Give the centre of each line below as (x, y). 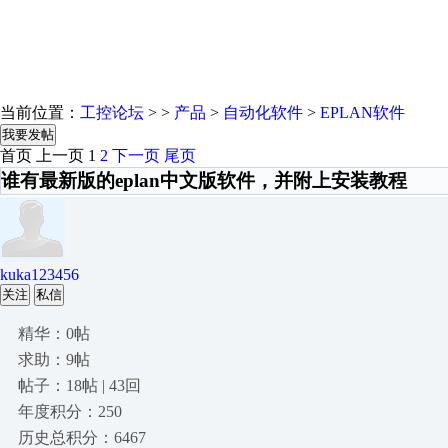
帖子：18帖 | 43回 (79, 385)
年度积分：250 (70, 411)
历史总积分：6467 (82, 437)
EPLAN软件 (362, 112)
